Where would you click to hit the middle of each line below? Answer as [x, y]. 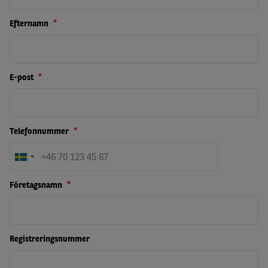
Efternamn [30, 23]
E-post [23, 77]
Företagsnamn [37, 185]
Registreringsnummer [50, 239]
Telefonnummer [40, 131]
